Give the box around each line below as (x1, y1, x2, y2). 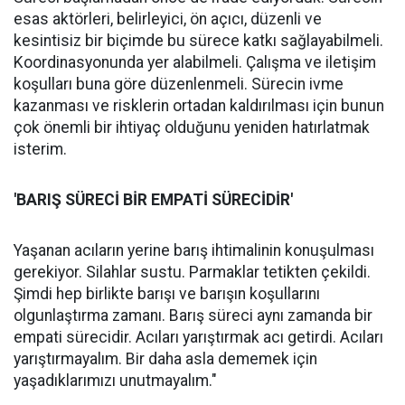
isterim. (14, 140, 67, 158)
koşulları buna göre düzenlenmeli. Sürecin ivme (14, 75, 344, 93)
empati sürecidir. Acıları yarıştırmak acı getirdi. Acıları (14, 328, 383, 346)
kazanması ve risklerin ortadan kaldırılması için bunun (14, 97, 384, 115)
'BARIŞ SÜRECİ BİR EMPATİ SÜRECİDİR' (14, 191, 293, 209)
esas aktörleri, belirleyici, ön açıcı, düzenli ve (14, 10, 322, 28)
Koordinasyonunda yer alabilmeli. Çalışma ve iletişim (14, 53, 376, 71)
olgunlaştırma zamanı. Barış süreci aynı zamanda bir (14, 306, 372, 325)
